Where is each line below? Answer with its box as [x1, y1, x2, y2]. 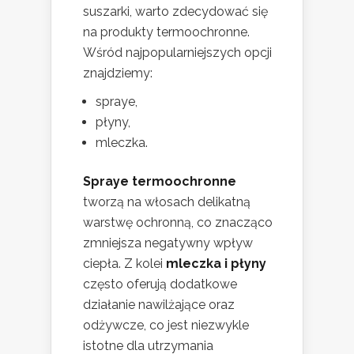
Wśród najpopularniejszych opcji [83, 45, 272, 61]
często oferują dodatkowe [83, 277, 237, 292]
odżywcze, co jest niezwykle [83, 318, 249, 333]
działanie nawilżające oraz [83, 297, 235, 313]
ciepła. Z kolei [83, 256, 166, 272]
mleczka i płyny [166, 256, 266, 272]
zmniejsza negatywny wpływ [83, 235, 253, 251]
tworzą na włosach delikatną [83, 194, 250, 210]
